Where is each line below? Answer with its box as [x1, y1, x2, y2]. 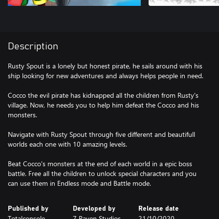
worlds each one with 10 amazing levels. [8, 139, 127, 149]
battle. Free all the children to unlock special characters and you [8, 169, 197, 178]
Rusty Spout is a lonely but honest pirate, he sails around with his [8, 61, 202, 70]
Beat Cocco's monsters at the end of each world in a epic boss [8, 159, 192, 168]
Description [8, 42, 58, 51]
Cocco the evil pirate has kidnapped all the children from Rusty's [8, 90, 198, 100]
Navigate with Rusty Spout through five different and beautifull [8, 130, 195, 139]
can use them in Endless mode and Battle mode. [8, 178, 151, 188]
